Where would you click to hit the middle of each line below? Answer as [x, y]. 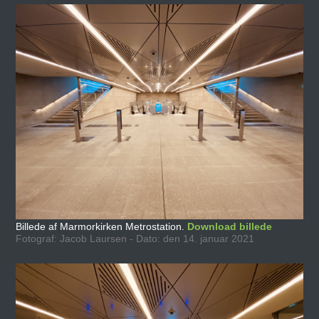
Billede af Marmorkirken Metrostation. [102, 226]
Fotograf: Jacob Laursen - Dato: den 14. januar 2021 [135, 238]
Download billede [230, 226]
